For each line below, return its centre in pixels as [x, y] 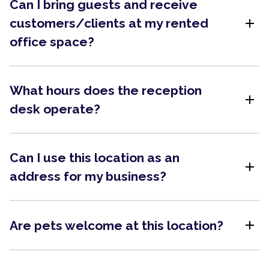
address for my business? [88, 176]
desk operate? [55, 109]
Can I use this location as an [95, 158]
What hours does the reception [106, 90]
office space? [52, 42]
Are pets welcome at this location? [116, 225]
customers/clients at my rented [109, 23]
